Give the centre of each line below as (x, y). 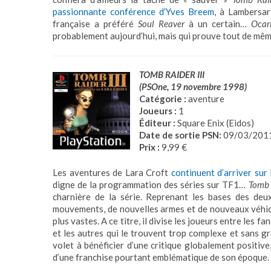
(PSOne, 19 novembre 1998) (193, 86)
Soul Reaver (161, 24)
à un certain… (218, 24)
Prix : (149, 147)
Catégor (157, 98)
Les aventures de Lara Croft (112, 172)
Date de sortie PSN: (180, 135)
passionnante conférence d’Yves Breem (134, 11)
